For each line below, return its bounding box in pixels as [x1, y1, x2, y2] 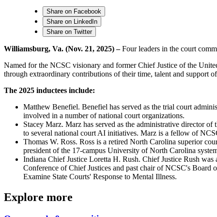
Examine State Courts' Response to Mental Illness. [23, 172, 179, 181]
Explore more [4, 190, 73, 203]
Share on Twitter [46, 28, 92, 35]
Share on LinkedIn [46, 17, 97, 25]
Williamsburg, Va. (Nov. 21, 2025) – [4, 44, 120, 53]
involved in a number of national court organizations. [23, 111, 185, 120]
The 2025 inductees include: [4, 86, 95, 94]
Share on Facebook [46, 7, 101, 15]
